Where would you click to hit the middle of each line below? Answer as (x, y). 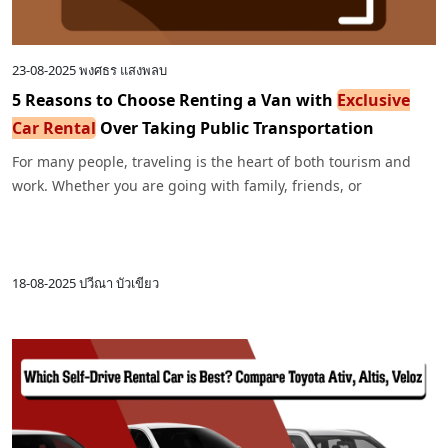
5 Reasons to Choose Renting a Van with (174, 99)
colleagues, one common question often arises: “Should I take (219, 209)
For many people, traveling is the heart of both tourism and (211, 161)
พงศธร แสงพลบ (123, 69)
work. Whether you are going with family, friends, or (187, 185)
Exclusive (373, 99)
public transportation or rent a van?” (134, 233)
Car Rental (54, 127)
